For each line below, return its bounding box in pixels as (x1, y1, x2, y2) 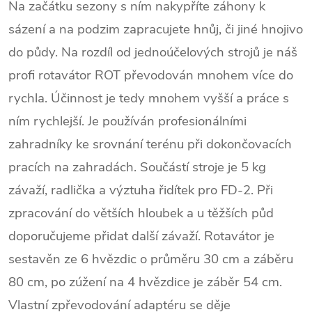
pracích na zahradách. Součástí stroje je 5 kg (8, 157, 266, 176)
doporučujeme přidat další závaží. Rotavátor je (8, 226, 274, 245)
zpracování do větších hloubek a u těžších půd (8, 203, 274, 222)
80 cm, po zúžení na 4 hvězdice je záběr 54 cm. (8, 272, 282, 291)
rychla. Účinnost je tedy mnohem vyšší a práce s (8, 88, 289, 107)
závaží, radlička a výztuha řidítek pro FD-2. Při (8, 180, 273, 199)
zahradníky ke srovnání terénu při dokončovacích (8, 134, 292, 153)
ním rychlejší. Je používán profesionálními (8, 111, 247, 130)
